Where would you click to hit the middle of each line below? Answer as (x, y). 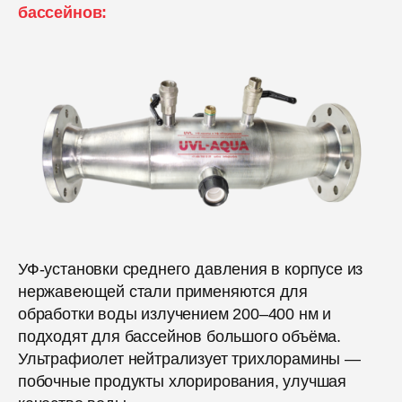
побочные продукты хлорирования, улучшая (182, 381)
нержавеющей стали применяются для (163, 291)
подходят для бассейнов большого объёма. (179, 336)
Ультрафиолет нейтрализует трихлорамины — (189, 358)
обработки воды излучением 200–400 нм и (175, 314)
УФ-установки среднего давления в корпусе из (191, 269)
